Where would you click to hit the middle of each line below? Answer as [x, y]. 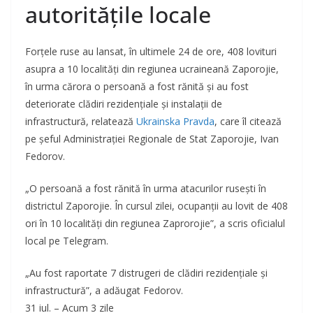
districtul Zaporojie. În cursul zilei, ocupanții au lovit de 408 [156, 206]
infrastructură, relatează [81, 122]
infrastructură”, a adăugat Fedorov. [104, 291]
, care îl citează [248, 122]
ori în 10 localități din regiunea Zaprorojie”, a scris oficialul [155, 224]
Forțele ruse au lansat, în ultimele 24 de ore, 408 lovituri [151, 52]
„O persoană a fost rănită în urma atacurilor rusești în [146, 189]
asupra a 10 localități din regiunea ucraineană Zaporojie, [152, 69]
